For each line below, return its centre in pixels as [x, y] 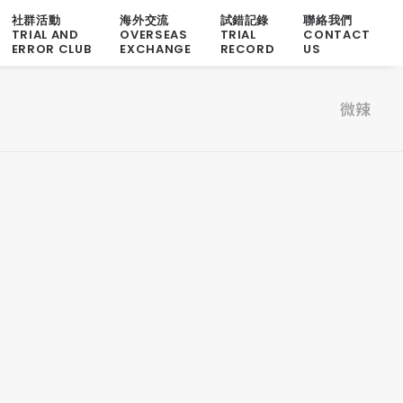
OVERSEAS [154, 34]
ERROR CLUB [51, 49]
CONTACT [337, 34]
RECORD [247, 49]
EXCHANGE [156, 49]
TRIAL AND [45, 34]
